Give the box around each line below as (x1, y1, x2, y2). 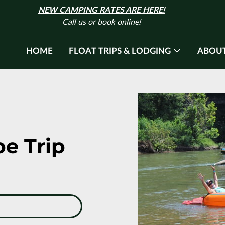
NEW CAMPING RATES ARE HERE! (38, 6, 165, 14)
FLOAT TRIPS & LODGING (69, 46, 171, 55)
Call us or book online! (62, 18, 141, 26)
